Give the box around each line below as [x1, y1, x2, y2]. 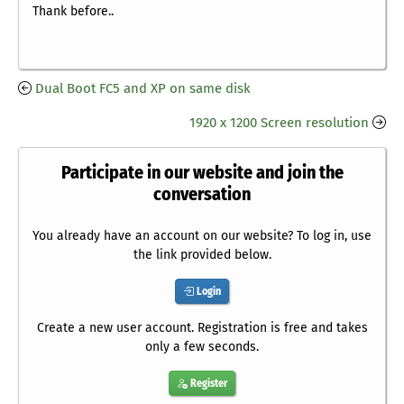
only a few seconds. [145, 339, 259, 355]
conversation [153, 183, 251, 206]
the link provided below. [133, 247, 271, 263]
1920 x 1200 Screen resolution [189, 115, 369, 132]
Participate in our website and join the [60, 161, 344, 184]
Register [188, 377, 227, 390]
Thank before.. [32, 4, 114, 20]
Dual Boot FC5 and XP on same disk [35, 80, 251, 97]
